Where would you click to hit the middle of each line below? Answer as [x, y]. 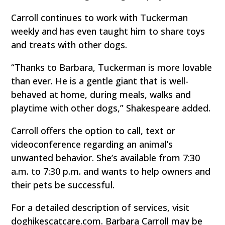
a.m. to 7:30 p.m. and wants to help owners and [111, 172]
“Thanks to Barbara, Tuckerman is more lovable [112, 68]
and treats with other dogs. [69, 45]
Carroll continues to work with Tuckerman [100, 18]
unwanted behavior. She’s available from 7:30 [106, 158]
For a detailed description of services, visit [100, 208]
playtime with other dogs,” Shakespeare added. [111, 108]
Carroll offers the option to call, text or [93, 131]
